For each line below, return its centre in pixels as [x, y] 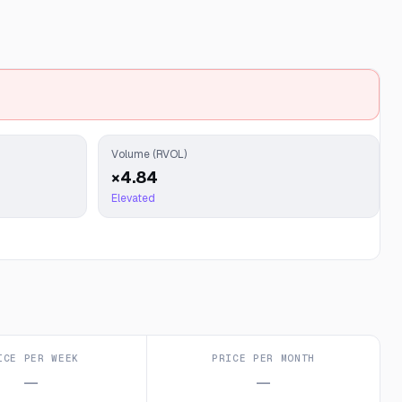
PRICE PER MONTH [264, 358]
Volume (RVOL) [149, 154]
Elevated [133, 198]
